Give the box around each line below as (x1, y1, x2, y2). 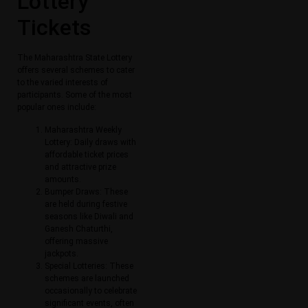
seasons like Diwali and (45, 211, 133, 221)
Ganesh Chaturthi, (45, 223, 113, 234)
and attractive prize (45, 162, 116, 172)
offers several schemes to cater (17, 65, 135, 76)
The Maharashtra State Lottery (17, 53, 132, 63)
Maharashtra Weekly (45, 124, 122, 135)
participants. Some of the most (17, 90, 132, 100)
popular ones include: (17, 102, 96, 113)
